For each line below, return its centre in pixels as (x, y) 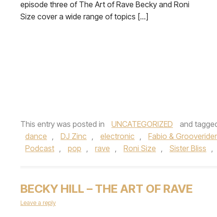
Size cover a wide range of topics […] (84, 16)
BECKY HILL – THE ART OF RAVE (107, 189)
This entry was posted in (63, 124)
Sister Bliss (188, 148)
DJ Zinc (74, 136)
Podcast (40, 148)
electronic (117, 136)
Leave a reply (38, 203)
